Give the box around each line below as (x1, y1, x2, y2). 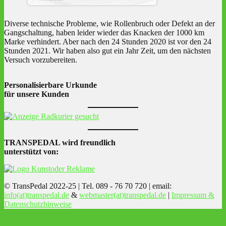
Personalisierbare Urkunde (4, 81, 97, 90)
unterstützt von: (4, 147, 59, 156)
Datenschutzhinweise (4, 200, 72, 209)
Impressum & (172, 191, 214, 200)
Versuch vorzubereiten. (4, 55, 77, 65)
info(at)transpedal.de (4, 191, 69, 200)
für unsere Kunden (4, 90, 69, 99)
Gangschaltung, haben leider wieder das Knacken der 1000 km (4, 28, 204, 37)
